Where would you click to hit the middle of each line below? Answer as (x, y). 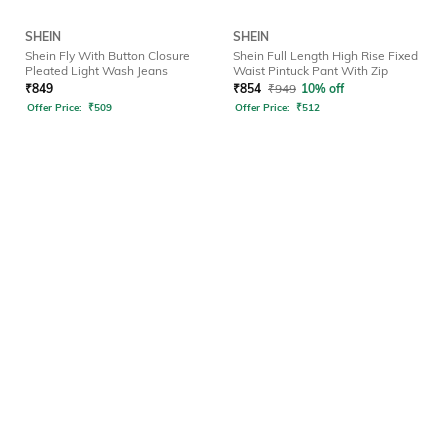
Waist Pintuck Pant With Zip (310, 71)
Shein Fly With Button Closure (107, 56)
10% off (322, 89)
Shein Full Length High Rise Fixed (325, 56)
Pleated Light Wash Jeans (96, 71)
